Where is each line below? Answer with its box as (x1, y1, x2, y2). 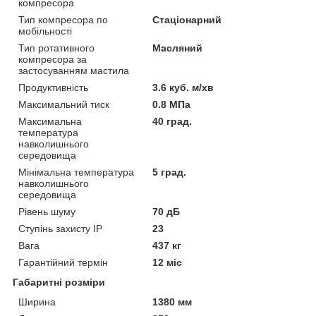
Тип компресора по (18, 13, 108, 25)
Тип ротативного (18, 42, 95, 54)
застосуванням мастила (18, 64, 129, 76)
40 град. (152, 115, 193, 127)
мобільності (18, 25, 72, 37)
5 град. (152, 166, 187, 178)
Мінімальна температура (18, 166, 134, 178)
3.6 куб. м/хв (152, 81, 214, 93)
